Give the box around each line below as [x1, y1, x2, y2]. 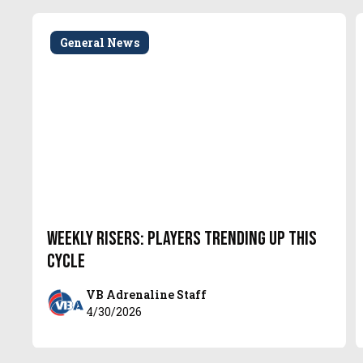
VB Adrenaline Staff [85, 287, 207, 303]
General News [60, 34, 140, 50]
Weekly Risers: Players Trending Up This [47, 227, 318, 251]
